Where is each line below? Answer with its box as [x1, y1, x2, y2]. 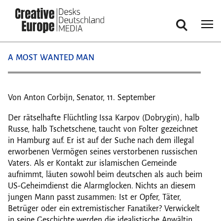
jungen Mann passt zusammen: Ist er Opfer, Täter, [8, 193, 181, 202]
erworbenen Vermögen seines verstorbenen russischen [8, 147, 198, 156]
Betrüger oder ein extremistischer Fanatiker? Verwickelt [8, 204, 200, 213]
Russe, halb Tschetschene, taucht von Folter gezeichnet [8, 125, 198, 134]
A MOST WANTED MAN [8, 53, 95, 62]
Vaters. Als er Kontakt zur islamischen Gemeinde [8, 159, 177, 168]
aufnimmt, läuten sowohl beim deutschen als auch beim [8, 170, 202, 179]
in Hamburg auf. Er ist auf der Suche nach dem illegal [8, 136, 194, 145]
